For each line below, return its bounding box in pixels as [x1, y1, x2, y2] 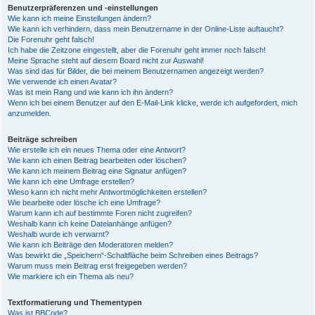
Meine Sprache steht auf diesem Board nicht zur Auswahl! [8, 56, 204, 65]
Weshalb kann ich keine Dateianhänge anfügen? [8, 219, 172, 228]
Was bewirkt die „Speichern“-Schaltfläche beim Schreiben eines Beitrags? [8, 251, 258, 259]
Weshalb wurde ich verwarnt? [8, 230, 109, 238]
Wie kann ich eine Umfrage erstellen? [8, 177, 134, 186]
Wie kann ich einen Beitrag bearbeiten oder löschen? [8, 156, 186, 165]
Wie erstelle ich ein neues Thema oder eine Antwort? [8, 146, 186, 154]
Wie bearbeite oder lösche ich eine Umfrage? [8, 198, 160, 207]
